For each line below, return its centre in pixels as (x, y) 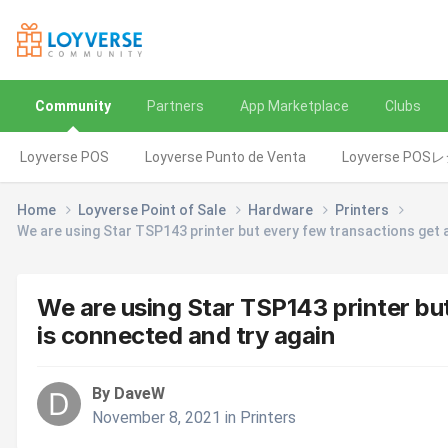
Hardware (282, 210)
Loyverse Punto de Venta (225, 157)
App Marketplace (294, 106)
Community (73, 106)
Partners (175, 106)
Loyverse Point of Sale (153, 210)
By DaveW (128, 393)
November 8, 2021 (156, 417)
